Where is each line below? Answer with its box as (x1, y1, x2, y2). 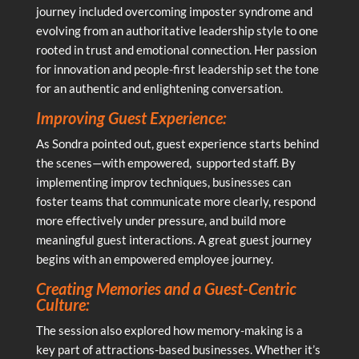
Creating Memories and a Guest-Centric (35, 278, 296, 298)
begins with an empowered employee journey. (35, 251, 276, 266)
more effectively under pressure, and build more (35, 212, 286, 228)
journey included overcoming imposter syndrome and (35, 3, 313, 18)
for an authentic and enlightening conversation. (35, 80, 283, 95)
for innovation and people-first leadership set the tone (35, 61, 319, 76)
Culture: (35, 294, 90, 314)
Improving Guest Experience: (35, 107, 227, 127)
